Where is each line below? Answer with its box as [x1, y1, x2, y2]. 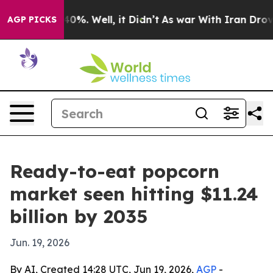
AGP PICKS [7, 14, 57, 25]
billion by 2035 [10, 205, 147, 228]
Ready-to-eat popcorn [10, 160, 219, 183]
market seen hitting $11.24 [10, 182, 258, 205]
